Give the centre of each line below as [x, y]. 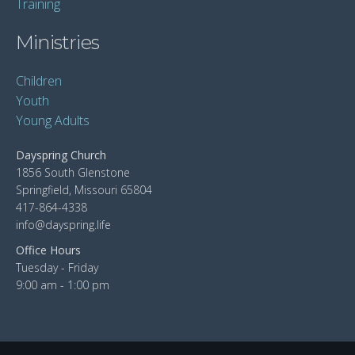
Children [39, 81]
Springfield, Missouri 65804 [84, 190]
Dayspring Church [61, 155]
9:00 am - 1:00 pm [63, 285]
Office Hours [48, 250]
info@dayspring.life [63, 225]
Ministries [57, 42]
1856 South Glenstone [73, 172]
